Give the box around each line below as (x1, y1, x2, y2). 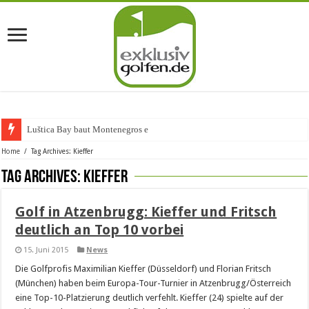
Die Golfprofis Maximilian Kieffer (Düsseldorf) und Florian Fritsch (15, 263, 272, 274)
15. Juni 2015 (23, 246, 69, 255)
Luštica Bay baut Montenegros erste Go (27, 124, 175, 134)
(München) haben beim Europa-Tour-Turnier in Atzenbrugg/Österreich (15, 278, 292, 288)
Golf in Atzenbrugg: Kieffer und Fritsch (15, 203, 277, 220)
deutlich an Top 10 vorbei (15, 221, 184, 238)
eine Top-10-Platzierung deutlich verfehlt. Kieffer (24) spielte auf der (15, 292, 284, 303)
